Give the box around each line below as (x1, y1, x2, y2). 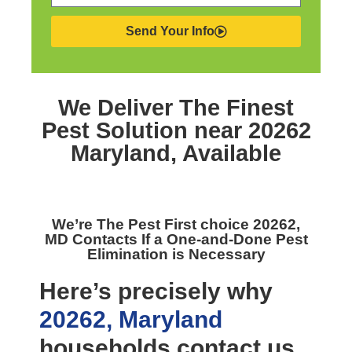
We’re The (52, 216, 128, 233)
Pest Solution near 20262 (41, 118, 311, 143)
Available (182, 141, 281, 166)
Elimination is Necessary (86, 246, 266, 262)
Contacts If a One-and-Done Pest (71, 231, 308, 247)
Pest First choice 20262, (128, 216, 300, 233)
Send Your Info (125, 24, 214, 38)
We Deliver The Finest (58, 95, 294, 120)
